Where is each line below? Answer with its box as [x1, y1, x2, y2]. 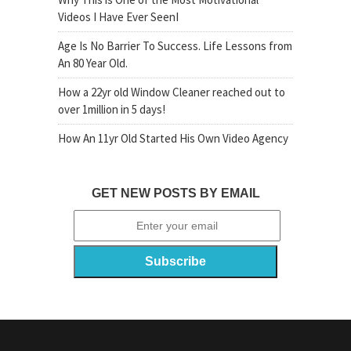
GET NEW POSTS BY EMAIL [91, 186, 260, 200]
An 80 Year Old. [58, 56, 128, 71]
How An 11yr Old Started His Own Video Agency [58, 131, 288, 146]
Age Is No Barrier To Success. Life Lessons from [58, 38, 292, 53]
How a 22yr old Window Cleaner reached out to [58, 85, 285, 100]
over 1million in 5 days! [58, 102, 165, 117]
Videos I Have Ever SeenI [58, 9, 179, 24]
